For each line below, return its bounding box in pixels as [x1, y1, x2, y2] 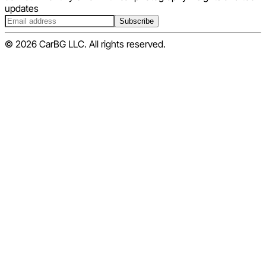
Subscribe [119, 17, 154, 26]
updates [5, 2, 39, 15]
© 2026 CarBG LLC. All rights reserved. [5, 38, 166, 50]
